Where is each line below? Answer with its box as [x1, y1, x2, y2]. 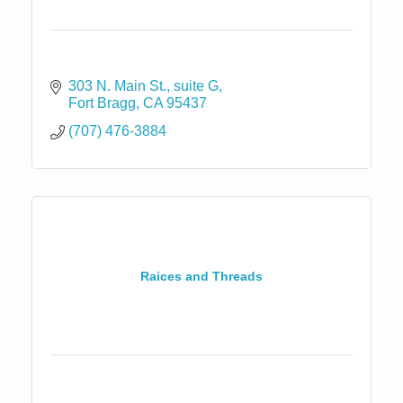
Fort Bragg [68, 95, 136, 112]
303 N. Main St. [68, 78, 166, 94]
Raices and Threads [140, 268, 263, 283]
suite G [174, 78, 219, 94]
